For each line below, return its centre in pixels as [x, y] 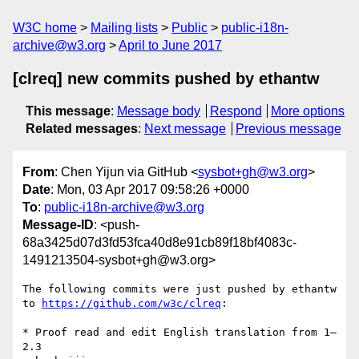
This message [68, 111]
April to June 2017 [170, 45]
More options [308, 111]
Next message [185, 129]
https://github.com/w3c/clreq [131, 304]
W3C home [45, 28]
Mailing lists [124, 28]
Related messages [82, 129]
